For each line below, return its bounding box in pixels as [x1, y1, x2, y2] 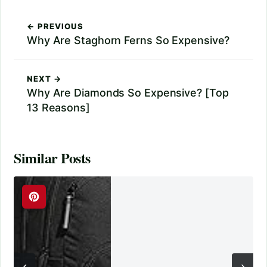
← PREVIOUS [27, 21, 84, 32]
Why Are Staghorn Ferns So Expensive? [27, 34, 230, 47]
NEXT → [27, 74, 63, 84]
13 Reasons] [27, 101, 90, 114]
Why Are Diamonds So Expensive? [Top [27, 86, 229, 100]
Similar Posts [14, 147, 91, 169]
